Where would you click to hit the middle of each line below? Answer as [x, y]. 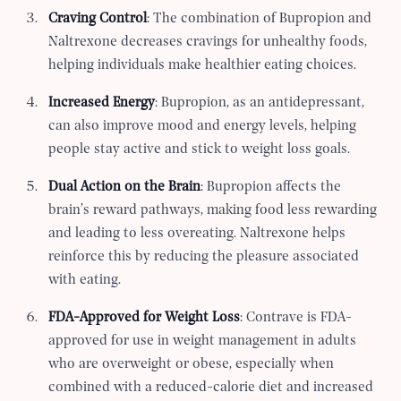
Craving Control [98, 19]
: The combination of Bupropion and [260, 19]
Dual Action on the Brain [125, 188]
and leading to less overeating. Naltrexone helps [197, 234]
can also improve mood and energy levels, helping [203, 127]
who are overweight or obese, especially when [192, 365]
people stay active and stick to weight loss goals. [200, 150]
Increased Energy [102, 103]
